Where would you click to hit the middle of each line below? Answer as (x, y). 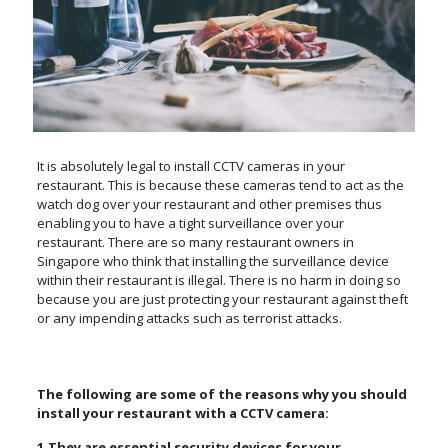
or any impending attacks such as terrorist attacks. (189, 318)
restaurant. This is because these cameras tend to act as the (220, 185)
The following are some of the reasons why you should (221, 394)
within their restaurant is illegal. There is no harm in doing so (218, 280)
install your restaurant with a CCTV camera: (182, 413)
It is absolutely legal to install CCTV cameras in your (190, 166)
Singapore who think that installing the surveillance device (212, 261)
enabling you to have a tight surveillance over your (190, 223)
